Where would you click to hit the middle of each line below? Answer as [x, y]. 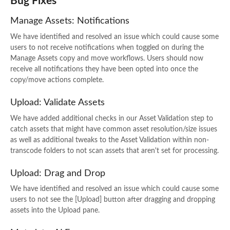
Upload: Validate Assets [57, 103]
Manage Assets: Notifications [70, 21]
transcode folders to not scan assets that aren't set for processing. [114, 151]
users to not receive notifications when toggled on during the [107, 48]
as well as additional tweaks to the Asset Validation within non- [110, 140]
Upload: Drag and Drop [58, 173]
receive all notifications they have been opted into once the [104, 69]
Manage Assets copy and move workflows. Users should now [107, 59]
